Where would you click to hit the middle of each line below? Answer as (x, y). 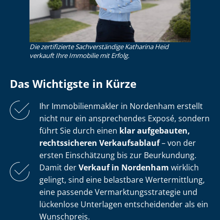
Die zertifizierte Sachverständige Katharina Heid (99, 47)
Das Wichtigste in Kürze (73, 84)
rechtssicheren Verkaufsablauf (99, 143)
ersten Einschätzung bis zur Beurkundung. (118, 155)
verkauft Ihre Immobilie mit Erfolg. (80, 56)
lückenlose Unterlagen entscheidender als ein (124, 205)
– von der (178, 143)
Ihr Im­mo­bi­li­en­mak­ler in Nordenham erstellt (121, 106)
